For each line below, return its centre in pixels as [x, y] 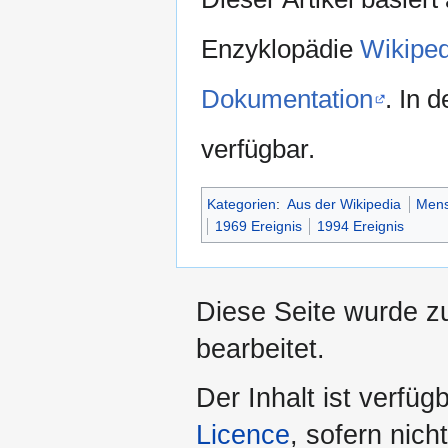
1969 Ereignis [258, 226]
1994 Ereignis [360, 226]
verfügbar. [258, 149]
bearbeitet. [260, 349]
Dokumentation [287, 99]
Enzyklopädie [280, 49]
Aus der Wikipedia [344, 204]
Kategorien [241, 204]
